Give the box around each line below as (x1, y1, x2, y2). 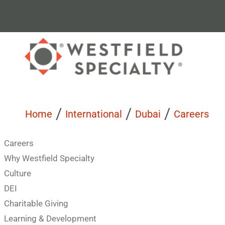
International (65, 107, 122, 120)
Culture (4, 168, 31, 178)
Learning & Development (4, 213, 96, 223)
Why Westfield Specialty (4, 153, 94, 163)
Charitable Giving (4, 198, 68, 208)
